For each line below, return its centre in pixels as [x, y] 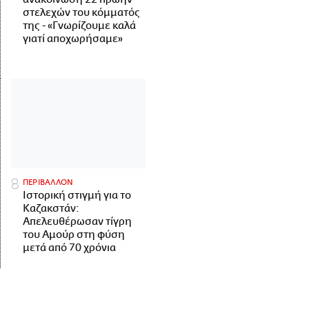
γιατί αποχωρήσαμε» [73, 39]
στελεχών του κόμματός [81, 12]
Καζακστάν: [51, 209]
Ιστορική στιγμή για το [77, 196]
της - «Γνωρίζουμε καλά [79, 26]
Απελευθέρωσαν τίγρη [77, 222]
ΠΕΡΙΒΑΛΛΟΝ [48, 183]
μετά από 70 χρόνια [69, 248]
